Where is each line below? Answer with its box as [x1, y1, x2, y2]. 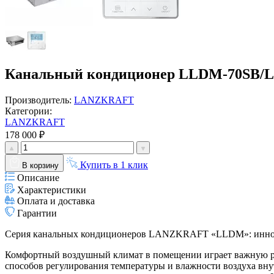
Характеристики [17, 184, 86, 195]
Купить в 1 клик [80, 159, 148, 170]
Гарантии [17, 207, 57, 218]
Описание [17, 172, 59, 183]
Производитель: [5, 94, 74, 105]
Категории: [5, 105, 52, 116]
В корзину [22, 160, 59, 170]
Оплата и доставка [17, 195, 95, 206]
